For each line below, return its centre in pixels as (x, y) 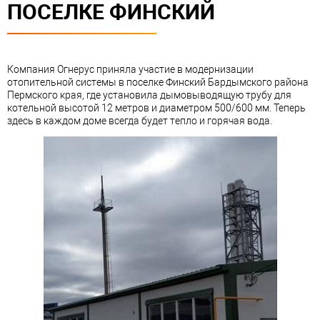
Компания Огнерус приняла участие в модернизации (130, 70)
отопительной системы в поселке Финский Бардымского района (158, 82)
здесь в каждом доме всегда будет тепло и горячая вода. (140, 121)
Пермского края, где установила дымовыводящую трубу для (149, 95)
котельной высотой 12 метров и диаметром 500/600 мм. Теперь (156, 108)
